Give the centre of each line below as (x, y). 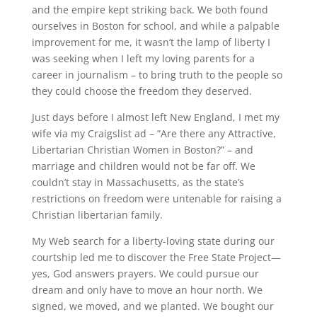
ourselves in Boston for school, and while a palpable (155, 26)
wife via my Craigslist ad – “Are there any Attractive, (154, 134)
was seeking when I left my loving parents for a (143, 59)
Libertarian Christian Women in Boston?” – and (142, 150)
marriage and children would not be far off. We (143, 166)
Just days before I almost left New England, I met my (155, 117)
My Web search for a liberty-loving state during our (153, 241)
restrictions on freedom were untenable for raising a (156, 199)
